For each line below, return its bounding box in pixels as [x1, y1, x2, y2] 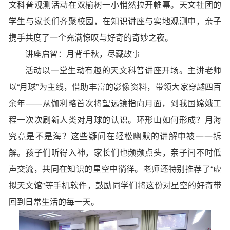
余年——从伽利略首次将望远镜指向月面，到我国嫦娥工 [8, 97, 222, 109]
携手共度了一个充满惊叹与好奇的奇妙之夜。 [8, 31, 173, 44]
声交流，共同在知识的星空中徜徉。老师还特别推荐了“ [8, 163, 213, 175]
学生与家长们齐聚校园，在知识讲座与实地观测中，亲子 [8, 15, 222, 27]
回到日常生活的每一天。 [8, 196, 99, 208]
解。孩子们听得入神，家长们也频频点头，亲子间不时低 [8, 146, 222, 159]
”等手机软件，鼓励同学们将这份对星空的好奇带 [42, 179, 222, 191]
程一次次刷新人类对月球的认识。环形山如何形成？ [8, 113, 205, 126]
